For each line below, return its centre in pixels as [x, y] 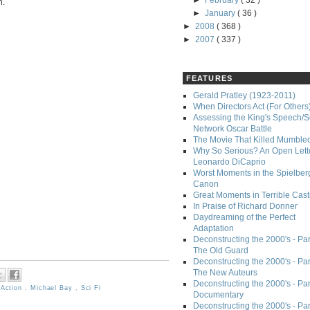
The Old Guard [221, 251]
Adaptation [213, 229]
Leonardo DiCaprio [229, 162]
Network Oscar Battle [232, 129]
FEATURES [209, 78]
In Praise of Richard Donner [245, 207]
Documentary [218, 295]
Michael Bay [53, 288]
